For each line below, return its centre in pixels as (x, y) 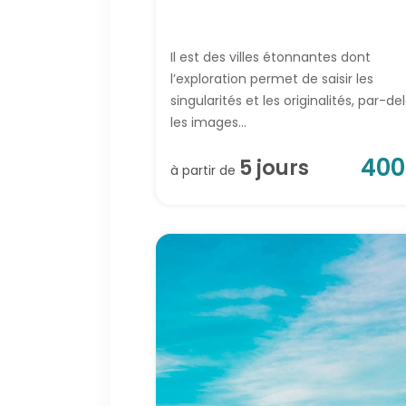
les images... (208, 123)
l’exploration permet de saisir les (272, 79)
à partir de (205, 171)
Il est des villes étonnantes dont (271, 58)
